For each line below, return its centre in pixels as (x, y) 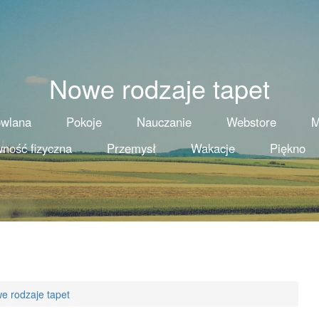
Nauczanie (164, 122)
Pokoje (84, 122)
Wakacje (213, 148)
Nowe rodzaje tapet (159, 88)
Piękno (287, 148)
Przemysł (131, 148)
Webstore (251, 122)
